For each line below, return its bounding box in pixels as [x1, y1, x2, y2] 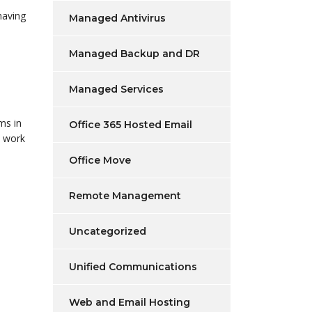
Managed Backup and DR [69, 47, 200, 60]
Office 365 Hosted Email [69, 118, 192, 131]
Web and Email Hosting [69, 296, 190, 309]
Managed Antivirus [69, 12, 166, 24]
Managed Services [69, 83, 164, 95]
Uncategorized [69, 225, 146, 237]
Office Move [69, 154, 131, 166]
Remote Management [69, 189, 181, 202]
